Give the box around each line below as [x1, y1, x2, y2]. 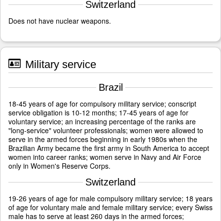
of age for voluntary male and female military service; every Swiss [8, 202, 213, 213]
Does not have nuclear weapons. [8, 16, 111, 26]
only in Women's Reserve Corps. [8, 161, 110, 171]
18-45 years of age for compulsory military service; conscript [8, 99, 196, 109]
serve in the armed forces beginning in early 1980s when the [8, 134, 197, 145]
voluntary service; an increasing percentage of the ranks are [8, 116, 196, 127]
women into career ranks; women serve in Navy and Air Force [8, 152, 201, 162]
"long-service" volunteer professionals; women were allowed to [8, 125, 203, 136]
